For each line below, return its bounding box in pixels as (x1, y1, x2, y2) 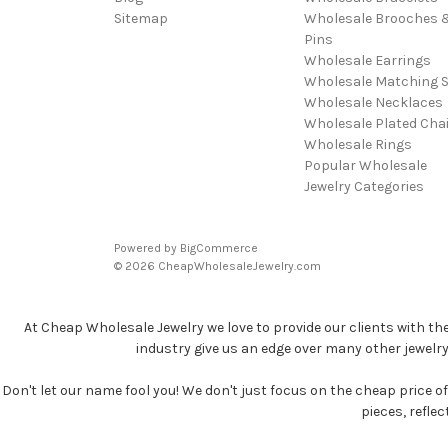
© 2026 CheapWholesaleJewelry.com (114, 258, 321, 273)
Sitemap (114, 9, 168, 27)
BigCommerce (180, 240, 258, 255)
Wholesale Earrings (303, 51, 431, 69)
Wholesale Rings (303, 135, 412, 153)
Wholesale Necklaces (303, 93, 443, 111)
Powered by (114, 240, 180, 255)
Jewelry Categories (303, 177, 424, 195)
